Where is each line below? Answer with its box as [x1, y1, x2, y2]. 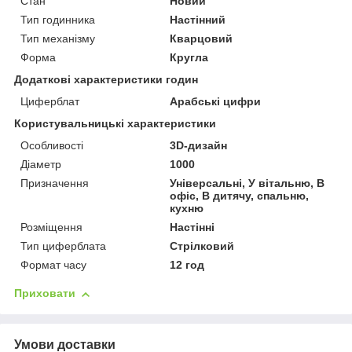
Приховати [14, 287, 75, 300]
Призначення [20, 177, 89, 190]
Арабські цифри [170, 95, 262, 108]
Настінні [170, 221, 215, 234]
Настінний [170, 13, 226, 27]
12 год [170, 258, 205, 272]
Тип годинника [20, 13, 95, 27]
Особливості [20, 139, 83, 152]
